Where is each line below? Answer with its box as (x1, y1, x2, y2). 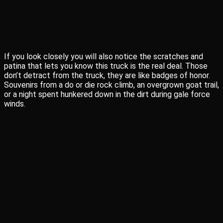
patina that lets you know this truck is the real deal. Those (4, 61, 208, 71)
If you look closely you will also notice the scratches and (4, 52, 203, 61)
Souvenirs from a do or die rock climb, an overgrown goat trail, (4, 80, 219, 90)
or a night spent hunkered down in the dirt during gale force (4, 90, 210, 99)
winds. (4, 99, 25, 109)
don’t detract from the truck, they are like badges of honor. (4, 71, 210, 80)
